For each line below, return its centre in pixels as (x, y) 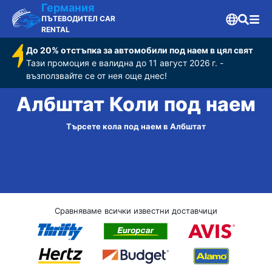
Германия (68, 8)
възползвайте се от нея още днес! (97, 76)
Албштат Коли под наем (136, 104)
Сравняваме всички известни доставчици (136, 211)
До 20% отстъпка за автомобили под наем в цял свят (140, 50)
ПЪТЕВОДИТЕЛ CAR (78, 19)
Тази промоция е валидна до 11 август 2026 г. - (125, 63)
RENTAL (56, 29)
